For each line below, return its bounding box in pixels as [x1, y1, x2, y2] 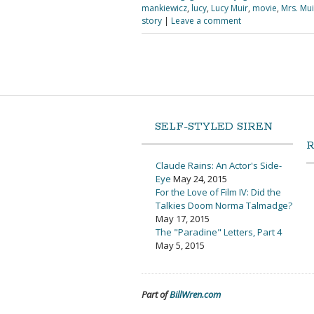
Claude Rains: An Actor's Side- [156, 158, 282, 172]
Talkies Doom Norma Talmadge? [156, 198, 292, 212]
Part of [142, 287, 170, 301]
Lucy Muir [211, 2, 248, 14]
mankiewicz [142, 2, 187, 14]
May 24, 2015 [173, 172, 227, 185]
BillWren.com [170, 287, 221, 301]
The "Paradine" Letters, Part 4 [156, 225, 282, 238]
